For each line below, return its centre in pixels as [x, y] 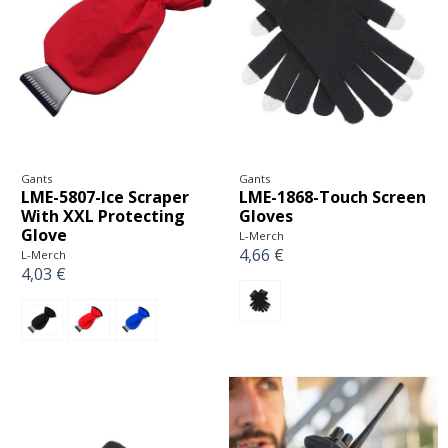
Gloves [266, 215]
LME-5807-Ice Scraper [104, 196]
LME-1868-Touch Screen [332, 196]
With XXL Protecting [102, 215]
